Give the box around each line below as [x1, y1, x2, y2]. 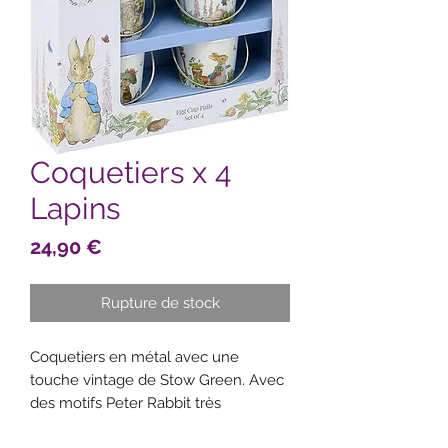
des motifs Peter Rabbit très [30, 394, 221, 413]
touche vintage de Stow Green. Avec [30, 371, 284, 390]
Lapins [30, 191, 120, 227]
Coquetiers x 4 [30, 155, 231, 191]
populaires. [30, 417, 105, 436]
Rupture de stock [100, 294, 220, 313]
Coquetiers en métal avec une [30, 348, 239, 367]
